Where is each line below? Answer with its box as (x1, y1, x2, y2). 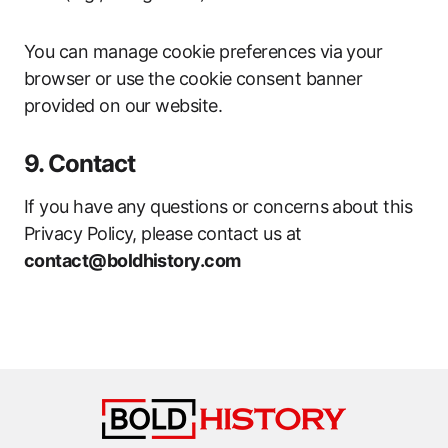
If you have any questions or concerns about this (24, 196, 413, 217)
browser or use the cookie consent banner (24, 68, 363, 89)
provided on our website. (24, 95, 223, 116)
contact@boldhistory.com (24, 250, 241, 271)
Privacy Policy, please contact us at (24, 223, 302, 244)
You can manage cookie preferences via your (24, 41, 383, 62)
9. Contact (24, 149, 136, 178)
